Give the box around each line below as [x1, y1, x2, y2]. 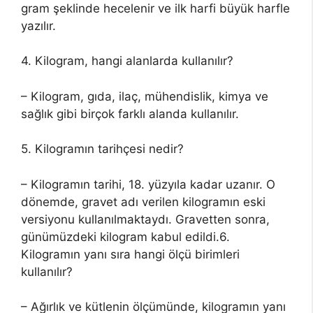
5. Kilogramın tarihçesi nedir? [21, 142, 184, 156]
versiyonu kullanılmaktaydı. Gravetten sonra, [21, 212, 270, 226]
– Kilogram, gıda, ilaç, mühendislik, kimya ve [21, 89, 268, 103]
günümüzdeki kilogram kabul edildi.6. [21, 229, 230, 244]
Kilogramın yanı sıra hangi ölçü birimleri [21, 247, 240, 261]
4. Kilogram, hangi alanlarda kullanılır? [21, 54, 233, 68]
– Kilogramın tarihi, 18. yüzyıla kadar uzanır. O [21, 177, 275, 191]
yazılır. [21, 18, 56, 33]
